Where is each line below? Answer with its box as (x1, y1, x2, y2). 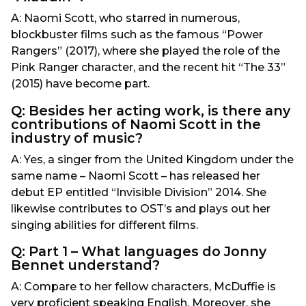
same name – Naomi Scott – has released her (11, 169, 260, 182)
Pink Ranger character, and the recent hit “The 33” (11, 61, 286, 74)
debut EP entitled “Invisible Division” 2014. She (11, 185, 266, 199)
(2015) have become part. (11, 77, 150, 91)
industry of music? (11, 129, 143, 146)
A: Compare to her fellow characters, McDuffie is (11, 279, 276, 293)
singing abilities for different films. (11, 218, 198, 232)
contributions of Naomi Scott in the (11, 115, 261, 133)
